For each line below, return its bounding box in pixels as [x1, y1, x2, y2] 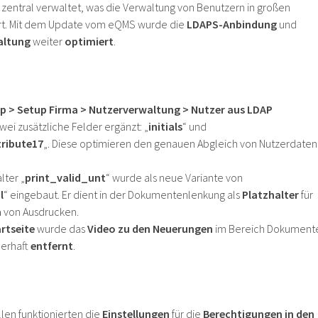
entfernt [31, 238, 73, 253]
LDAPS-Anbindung [185, 17, 277, 31]
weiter [31, 34, 65, 48]
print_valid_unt [25, 170, 106, 185]
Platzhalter [242, 187, 299, 202]
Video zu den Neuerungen [87, 221, 213, 236]
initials [148, 119, 182, 133]
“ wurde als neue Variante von [106, 170, 243, 185]
